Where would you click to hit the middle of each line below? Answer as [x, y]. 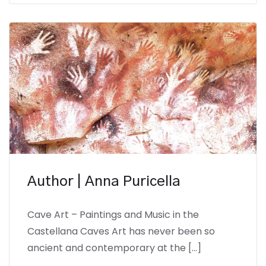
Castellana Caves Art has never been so [121, 231]
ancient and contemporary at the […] [114, 248]
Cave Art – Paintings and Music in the [113, 214]
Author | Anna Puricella [104, 181]
